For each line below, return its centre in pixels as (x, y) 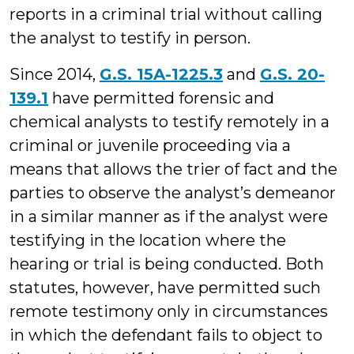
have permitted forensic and (161, 98)
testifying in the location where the (148, 240)
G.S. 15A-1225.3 (161, 74)
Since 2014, (55, 74)
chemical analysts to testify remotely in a (169, 122)
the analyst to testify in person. (130, 38)
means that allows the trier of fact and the (173, 169)
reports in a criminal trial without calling (166, 14)
